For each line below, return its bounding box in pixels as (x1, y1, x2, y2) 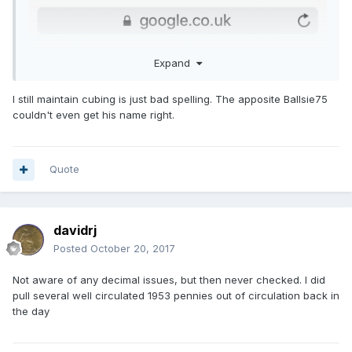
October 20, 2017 (90, 242, 175, 255)
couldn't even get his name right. (13, 108, 174, 121)
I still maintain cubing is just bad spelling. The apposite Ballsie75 (13, 92, 328, 105)
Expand (153, 56, 196, 69)
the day (13, 305, 49, 318)
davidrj (53, 222, 97, 239)
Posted (53, 242, 90, 255)
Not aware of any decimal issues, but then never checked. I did (13, 273, 325, 287)
